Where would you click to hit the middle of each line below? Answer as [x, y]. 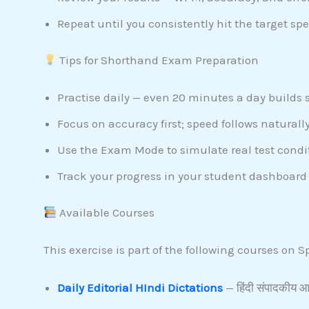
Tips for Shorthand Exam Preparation [157, 60]
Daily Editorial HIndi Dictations [140, 288]
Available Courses [105, 213]
